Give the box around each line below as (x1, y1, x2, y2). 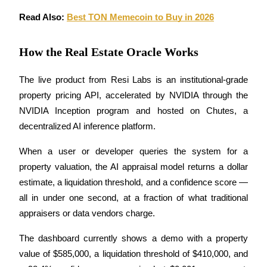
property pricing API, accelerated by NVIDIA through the (19, 90, 248, 100)
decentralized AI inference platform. (19, 121, 158, 131)
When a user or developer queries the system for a (19, 146, 248, 156)
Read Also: (19, 12, 67, 22)
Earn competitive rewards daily (29, 162, 145, 172)
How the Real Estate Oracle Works (19, 45, 198, 58)
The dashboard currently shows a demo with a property (19, 233, 248, 243)
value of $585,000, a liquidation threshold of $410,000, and (19, 249, 248, 259)
